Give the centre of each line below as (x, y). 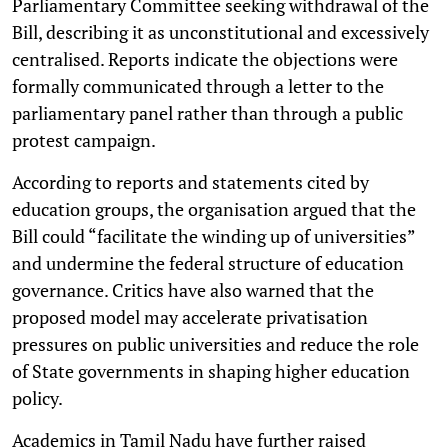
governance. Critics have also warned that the (193, 289)
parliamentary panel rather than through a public (207, 112)
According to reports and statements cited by (190, 181)
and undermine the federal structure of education (208, 262)
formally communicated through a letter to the (198, 85)
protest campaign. (84, 139)
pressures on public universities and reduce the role (215, 343)
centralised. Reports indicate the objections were (205, 58)
